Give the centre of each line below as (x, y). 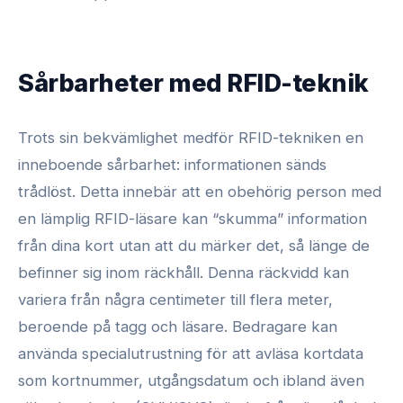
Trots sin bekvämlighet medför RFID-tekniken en (191, 137)
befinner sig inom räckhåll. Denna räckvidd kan (184, 272)
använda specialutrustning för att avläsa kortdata (191, 353)
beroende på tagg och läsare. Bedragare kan (178, 326)
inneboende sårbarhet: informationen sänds (172, 164)
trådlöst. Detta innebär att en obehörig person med (200, 191)
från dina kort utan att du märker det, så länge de (194, 245)
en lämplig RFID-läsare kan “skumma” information (193, 218)
